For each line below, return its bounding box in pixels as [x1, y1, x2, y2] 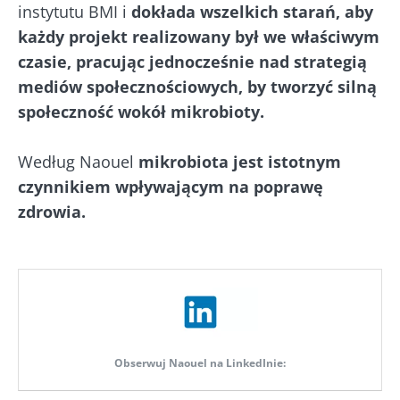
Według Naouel [18, 151, 138, 173]
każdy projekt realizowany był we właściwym [18, 26, 379, 48]
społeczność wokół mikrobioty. [18, 101, 264, 123]
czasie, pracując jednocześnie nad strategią [18, 51, 367, 73]
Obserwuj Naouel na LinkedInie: [114, 354, 286, 371]
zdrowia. [18, 201, 86, 223]
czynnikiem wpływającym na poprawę [18, 176, 323, 198]
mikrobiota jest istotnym [138, 151, 341, 173]
